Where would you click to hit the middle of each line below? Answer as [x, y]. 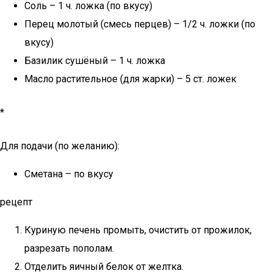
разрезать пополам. [69, 248]
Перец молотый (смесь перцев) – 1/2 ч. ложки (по [140, 24]
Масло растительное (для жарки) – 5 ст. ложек [130, 79]
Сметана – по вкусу [69, 174]
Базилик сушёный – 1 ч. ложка [95, 61]
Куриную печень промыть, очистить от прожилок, [138, 230]
